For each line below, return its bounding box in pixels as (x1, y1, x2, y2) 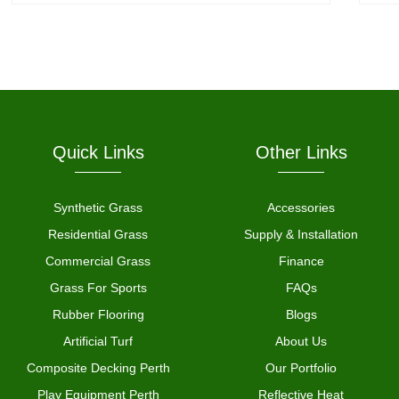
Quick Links (52, 142, 144, 162)
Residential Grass (48, 226, 148, 241)
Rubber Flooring (52, 306, 144, 322)
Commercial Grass (45, 253, 151, 268)
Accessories (267, 199, 335, 215)
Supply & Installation (244, 226, 358, 241)
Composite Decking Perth (26, 360, 170, 375)
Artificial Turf (63, 333, 133, 348)
